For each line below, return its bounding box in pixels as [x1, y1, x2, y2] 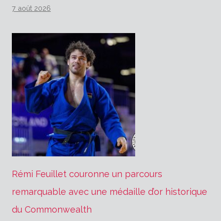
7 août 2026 [12, 3, 51, 12]
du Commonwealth [12, 204, 92, 215]
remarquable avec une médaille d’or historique [12, 186, 207, 197]
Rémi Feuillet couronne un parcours [12, 168, 162, 179]
